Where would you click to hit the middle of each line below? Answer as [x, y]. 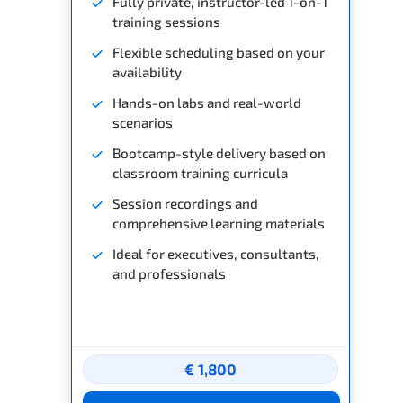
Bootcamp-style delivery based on [219, 152]
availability [147, 72]
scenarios [143, 122]
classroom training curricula [200, 172]
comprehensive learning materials [219, 223]
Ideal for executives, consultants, [216, 253]
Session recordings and [185, 203]
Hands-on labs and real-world [207, 102]
